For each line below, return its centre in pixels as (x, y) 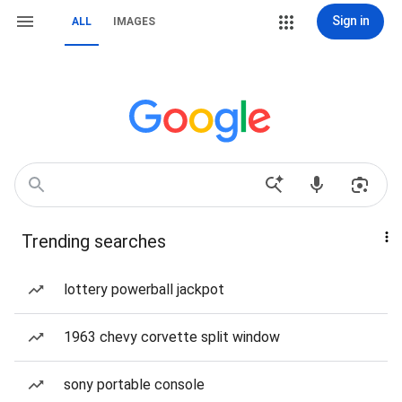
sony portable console (134, 385)
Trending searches (94, 241)
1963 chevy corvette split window (172, 337)
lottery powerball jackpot (144, 289)
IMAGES (134, 22)
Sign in (350, 21)
